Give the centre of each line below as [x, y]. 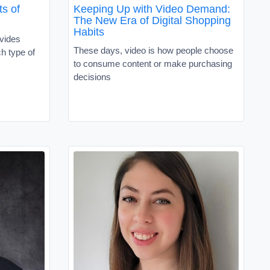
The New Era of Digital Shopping [152, 20]
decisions [92, 77]
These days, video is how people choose [153, 50]
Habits [89, 32]
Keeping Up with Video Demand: [152, 9]
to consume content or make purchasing [153, 63]
